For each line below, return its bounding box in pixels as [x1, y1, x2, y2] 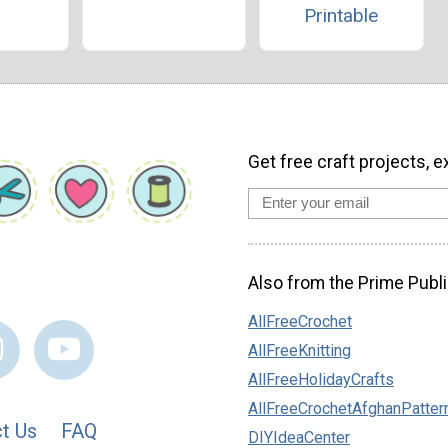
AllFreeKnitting [248, 341, 351, 361]
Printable [304, 4, 379, 28]
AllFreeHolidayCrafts [248, 370, 394, 390]
